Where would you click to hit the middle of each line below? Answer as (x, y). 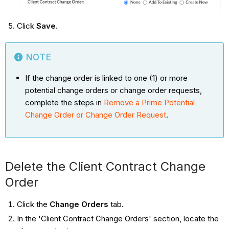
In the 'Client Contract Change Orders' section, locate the (118, 218)
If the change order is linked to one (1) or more (107, 78)
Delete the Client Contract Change (106, 166)
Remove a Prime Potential (150, 102)
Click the (33, 204)
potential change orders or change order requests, (114, 90)
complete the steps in (65, 102)
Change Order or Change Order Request (96, 115)
